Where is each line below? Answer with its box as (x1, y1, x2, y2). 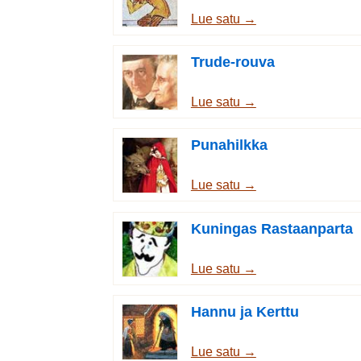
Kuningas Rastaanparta (190, 220, 353, 237)
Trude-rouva (190, 53, 275, 70)
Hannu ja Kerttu (190, 303, 299, 320)
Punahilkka (190, 137, 268, 154)
